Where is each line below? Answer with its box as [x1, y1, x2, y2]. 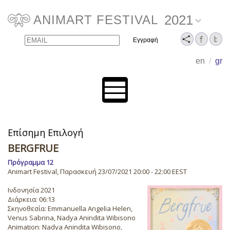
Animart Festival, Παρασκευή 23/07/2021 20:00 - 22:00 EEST [8, 167, 187, 176]
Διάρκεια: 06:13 [8, 195, 55, 204]
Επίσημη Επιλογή [8, 126, 83, 139]
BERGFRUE [8, 141, 59, 155]
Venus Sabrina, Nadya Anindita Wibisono [8, 213, 136, 222]
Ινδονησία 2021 [8, 185, 55, 195]
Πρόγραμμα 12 [8, 158, 53, 167]
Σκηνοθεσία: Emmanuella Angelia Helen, [8, 204, 132, 213]
